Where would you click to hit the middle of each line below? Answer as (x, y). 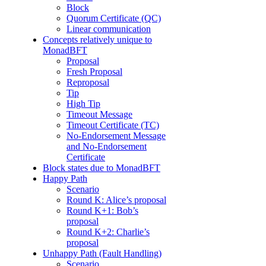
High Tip (83, 104)
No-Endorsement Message (116, 136)
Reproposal (88, 83)
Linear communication (109, 29)
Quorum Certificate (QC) (114, 18)
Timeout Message (99, 115)
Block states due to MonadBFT (102, 168)
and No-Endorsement (107, 147)
